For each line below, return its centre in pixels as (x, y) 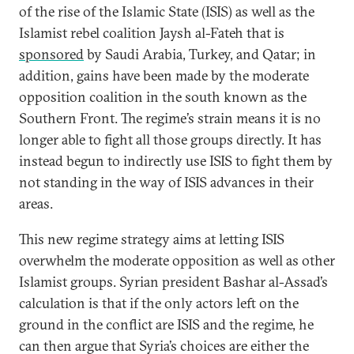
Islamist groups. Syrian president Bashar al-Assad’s (173, 282)
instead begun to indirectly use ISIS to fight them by (176, 161)
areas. (36, 203)
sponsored (51, 54)
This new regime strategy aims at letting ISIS (152, 239)
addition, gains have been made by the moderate (164, 75)
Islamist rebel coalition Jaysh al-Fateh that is (152, 33)
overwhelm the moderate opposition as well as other (177, 260)
